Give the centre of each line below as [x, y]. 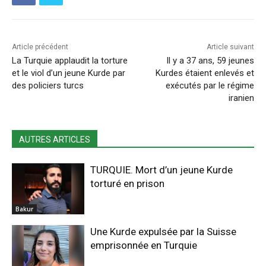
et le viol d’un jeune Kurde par [69, 73]
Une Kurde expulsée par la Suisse [164, 231]
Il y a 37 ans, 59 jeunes [210, 61]
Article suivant [230, 47]
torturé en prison [128, 184]
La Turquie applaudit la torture [70, 61]
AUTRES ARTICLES [55, 140]
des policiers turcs [48, 86]
